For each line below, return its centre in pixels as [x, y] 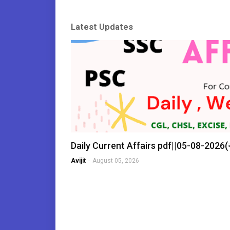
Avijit [78, 161]
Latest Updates [102, 27]
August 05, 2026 [116, 161]
